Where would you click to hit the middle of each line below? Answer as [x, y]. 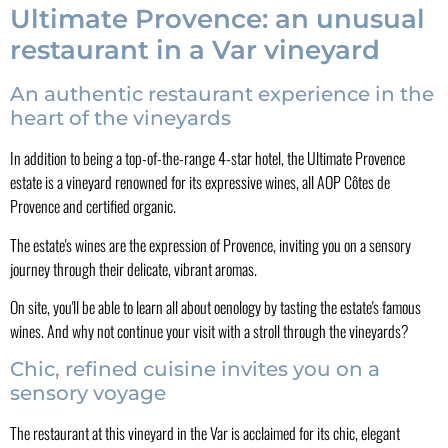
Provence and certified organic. [93, 206]
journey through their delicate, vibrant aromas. [133, 268]
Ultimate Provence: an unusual [217, 19]
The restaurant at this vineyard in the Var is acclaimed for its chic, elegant [205, 433]
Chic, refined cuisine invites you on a [195, 369]
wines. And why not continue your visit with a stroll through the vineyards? [209, 331]
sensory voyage [88, 393]
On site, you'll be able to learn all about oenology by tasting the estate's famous [215, 307]
